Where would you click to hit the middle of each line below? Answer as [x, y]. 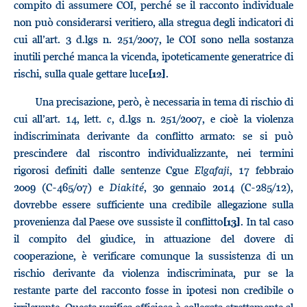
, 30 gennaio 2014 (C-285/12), [219, 187]
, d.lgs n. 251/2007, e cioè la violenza [202, 119]
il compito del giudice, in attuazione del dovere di [153, 238]
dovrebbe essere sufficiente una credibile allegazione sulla [153, 204]
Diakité [126, 187]
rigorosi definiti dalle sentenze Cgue [105, 170]
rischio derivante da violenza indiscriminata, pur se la [153, 273]
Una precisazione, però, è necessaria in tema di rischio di [164, 101]
